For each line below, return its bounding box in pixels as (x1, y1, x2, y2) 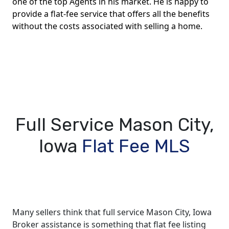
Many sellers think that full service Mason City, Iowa (12, 207, 212, 218)
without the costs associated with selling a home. (12, 20, 202, 32)
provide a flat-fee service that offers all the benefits (12, 8, 210, 20)
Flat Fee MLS (82, 135, 190, 157)
